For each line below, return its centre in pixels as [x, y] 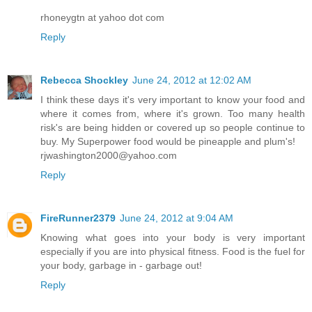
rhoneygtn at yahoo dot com [102, 17]
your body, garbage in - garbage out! [121, 265]
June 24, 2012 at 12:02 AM [192, 80]
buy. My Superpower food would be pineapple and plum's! [168, 141]
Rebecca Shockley [84, 80]
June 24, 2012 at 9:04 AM [177, 218]
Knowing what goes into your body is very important [173, 237]
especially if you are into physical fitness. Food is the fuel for [173, 251]
